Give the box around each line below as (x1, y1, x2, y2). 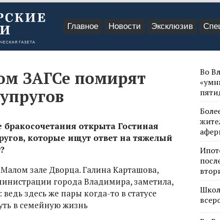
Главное (67, 22, 98, 31)
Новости (109, 22, 141, 31)
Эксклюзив (151, 22, 193, 31)
